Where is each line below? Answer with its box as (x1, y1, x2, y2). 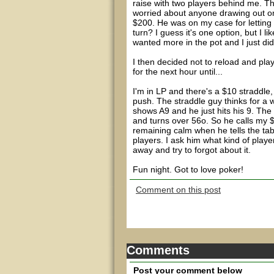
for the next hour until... (133, 67, 223, 76)
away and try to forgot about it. (133, 145, 251, 155)
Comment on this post (136, 185, 221, 194)
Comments (127, 243, 190, 257)
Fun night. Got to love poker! (133, 165, 243, 174)
